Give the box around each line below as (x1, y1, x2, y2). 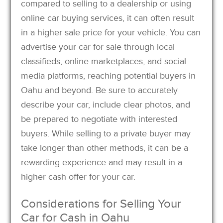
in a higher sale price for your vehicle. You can (21, 26, 201, 38)
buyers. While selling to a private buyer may (21, 127, 191, 139)
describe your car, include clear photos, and (21, 99, 191, 110)
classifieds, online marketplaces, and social (21, 55, 187, 67)
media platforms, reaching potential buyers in (21, 70, 196, 81)
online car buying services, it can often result (21, 12, 195, 23)
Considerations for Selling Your (21, 196, 182, 211)
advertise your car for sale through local (21, 41, 175, 52)
